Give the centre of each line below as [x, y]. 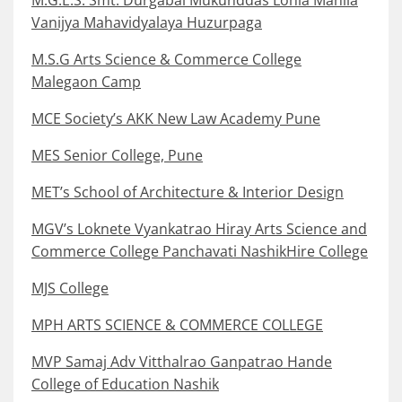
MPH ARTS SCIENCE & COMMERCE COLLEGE [177, 325]
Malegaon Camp [86, 82]
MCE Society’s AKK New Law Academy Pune [176, 119]
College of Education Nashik [125, 385]
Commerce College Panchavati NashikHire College [200, 252]
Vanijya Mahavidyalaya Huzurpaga [147, 23]
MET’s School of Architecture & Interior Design [188, 192]
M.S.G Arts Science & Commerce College [166, 60]
